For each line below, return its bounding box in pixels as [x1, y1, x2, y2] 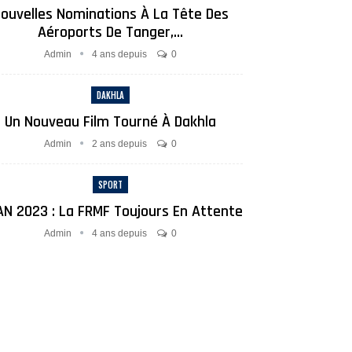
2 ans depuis [91, 137, 147, 149]
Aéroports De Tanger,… [37, 21, 183, 42]
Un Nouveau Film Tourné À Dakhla [4, 111, 216, 132]
